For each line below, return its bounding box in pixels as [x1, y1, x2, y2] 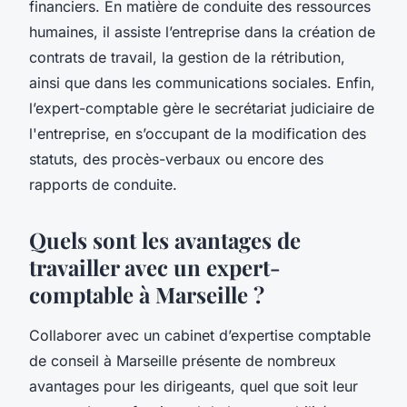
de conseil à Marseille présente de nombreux [29, 351, 336, 370]
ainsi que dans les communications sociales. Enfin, [29, 73, 375, 92]
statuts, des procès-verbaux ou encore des [29, 149, 323, 168]
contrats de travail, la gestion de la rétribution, [29, 47, 345, 66]
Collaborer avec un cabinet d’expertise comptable [29, 325, 371, 344]
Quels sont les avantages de [29, 224, 301, 254]
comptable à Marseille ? [29, 279, 264, 309]
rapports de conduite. [29, 174, 177, 194]
